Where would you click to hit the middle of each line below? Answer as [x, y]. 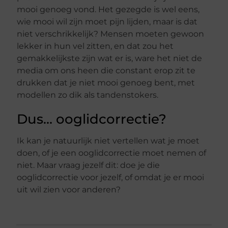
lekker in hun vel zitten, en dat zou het [95, 46]
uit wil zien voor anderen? [69, 189]
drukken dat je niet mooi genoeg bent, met [106, 82]
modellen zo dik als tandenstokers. [88, 95]
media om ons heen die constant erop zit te [106, 70]
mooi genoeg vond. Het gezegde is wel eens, [108, 9]
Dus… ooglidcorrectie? [92, 119]
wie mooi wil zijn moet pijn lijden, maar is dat [107, 21]
